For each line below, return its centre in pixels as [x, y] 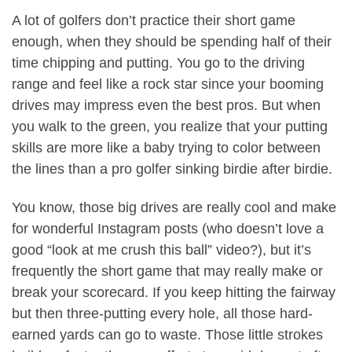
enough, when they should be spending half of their [172, 41]
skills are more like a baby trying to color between [166, 147]
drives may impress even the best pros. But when [166, 105]
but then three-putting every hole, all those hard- [162, 314]
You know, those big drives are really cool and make [174, 208]
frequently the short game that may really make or [167, 271]
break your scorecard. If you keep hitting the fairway [174, 293]
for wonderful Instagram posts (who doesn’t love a [168, 229]
